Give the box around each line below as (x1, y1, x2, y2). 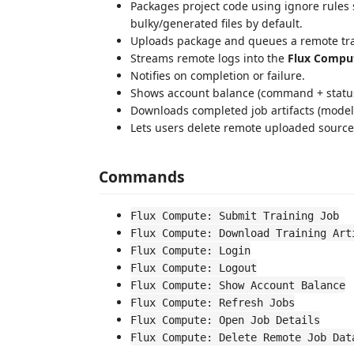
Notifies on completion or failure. (130, 68, 305, 83)
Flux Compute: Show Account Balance (130, 278, 345, 292)
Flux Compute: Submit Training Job (130, 209, 339, 222)
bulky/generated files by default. (130, 16, 303, 31)
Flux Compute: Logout (130, 261, 257, 274)
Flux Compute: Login (130, 243, 250, 257)
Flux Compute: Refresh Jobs (130, 296, 295, 309)
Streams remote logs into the (130, 51, 288, 66)
